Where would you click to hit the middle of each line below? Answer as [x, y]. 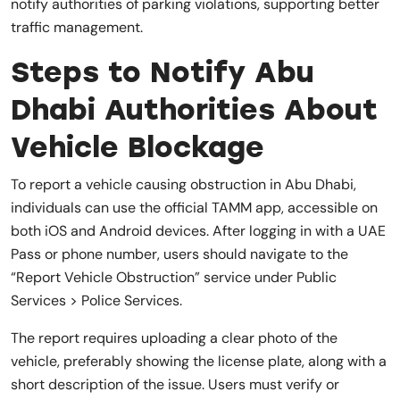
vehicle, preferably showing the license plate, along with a [199, 361]
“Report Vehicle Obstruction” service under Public [174, 277]
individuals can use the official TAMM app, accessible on [194, 207]
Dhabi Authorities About [194, 109]
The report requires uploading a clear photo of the [174, 337]
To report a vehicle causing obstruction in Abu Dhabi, [183, 184]
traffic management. [77, 27]
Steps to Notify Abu [162, 72]
